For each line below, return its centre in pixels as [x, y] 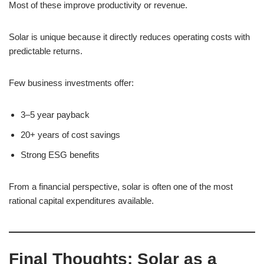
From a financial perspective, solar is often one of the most [121, 187]
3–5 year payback [55, 115]
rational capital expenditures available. [81, 201]
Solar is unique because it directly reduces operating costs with [129, 37]
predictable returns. [46, 51]
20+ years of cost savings [70, 135]
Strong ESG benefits [60, 155]
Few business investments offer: [71, 83]
